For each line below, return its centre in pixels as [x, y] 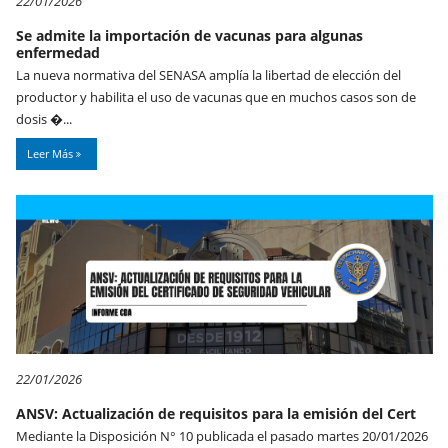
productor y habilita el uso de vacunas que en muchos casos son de [216, 96]
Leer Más [51, 153]
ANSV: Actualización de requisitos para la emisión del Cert [216, 413]
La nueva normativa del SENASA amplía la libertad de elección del [208, 74]
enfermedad [58, 52]
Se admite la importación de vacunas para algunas [189, 35]
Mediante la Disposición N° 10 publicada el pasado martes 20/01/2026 [222, 435]
